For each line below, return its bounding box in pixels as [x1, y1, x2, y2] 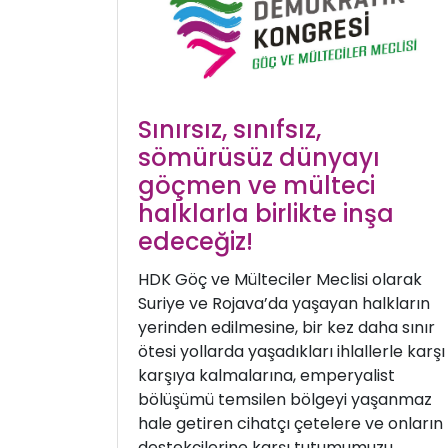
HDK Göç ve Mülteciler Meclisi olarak [138, 268, 422, 292]
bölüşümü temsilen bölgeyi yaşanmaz [138, 388, 432, 412]
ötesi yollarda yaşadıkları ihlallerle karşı [138, 340, 445, 364]
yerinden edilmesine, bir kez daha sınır [138, 316, 435, 340]
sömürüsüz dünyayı [138, 141, 380, 175]
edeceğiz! [138, 225, 253, 259]
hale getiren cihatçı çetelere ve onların [138, 412, 443, 436]
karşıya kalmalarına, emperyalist [138, 364, 395, 388]
